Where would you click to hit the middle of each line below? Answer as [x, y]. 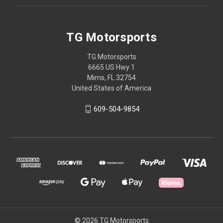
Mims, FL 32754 [111, 77]
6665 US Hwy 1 [111, 67]
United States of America [111, 88]
